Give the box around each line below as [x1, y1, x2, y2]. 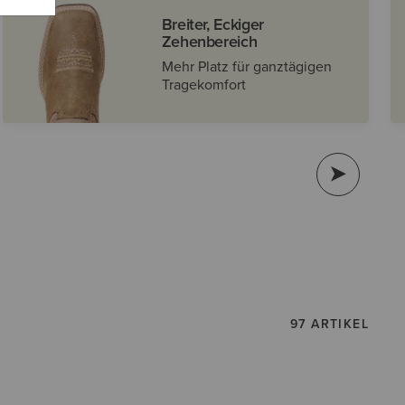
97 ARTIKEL [290, 314, 369, 333]
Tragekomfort [161, 73, 246, 95]
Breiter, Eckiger [161, 12, 264, 35]
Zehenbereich [161, 29, 258, 52]
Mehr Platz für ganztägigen [161, 55, 332, 77]
